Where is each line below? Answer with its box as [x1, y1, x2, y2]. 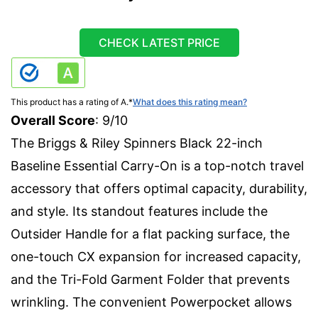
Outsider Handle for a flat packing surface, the [11, 226, 290, 241]
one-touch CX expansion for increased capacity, [11, 249, 301, 264]
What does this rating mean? [133, 97, 247, 107]
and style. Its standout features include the [11, 204, 268, 219]
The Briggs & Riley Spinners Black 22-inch [11, 136, 263, 150]
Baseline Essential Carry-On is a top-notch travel [11, 158, 304, 173]
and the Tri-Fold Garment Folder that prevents [11, 272, 290, 287]
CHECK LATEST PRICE [98, 35, 220, 50]
